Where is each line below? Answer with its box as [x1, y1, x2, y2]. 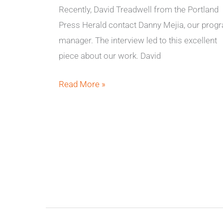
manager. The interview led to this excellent [58, 35, 217, 45]
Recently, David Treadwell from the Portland [58, 4, 219, 14]
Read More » [58, 79, 106, 89]
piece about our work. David [58, 51, 161, 61]
